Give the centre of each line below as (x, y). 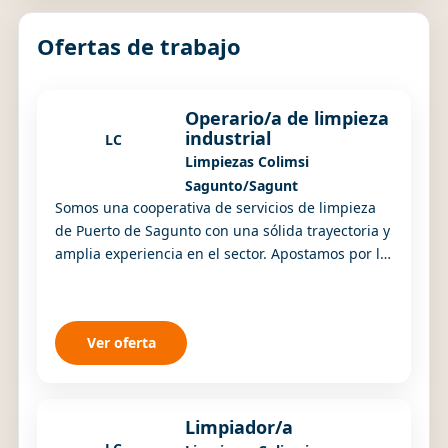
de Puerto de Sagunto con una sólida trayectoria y (222, 230)
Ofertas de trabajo (139, 46)
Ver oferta (121, 343)
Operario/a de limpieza (287, 118)
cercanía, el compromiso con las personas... (201, 276)
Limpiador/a (239, 427)
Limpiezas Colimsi (247, 161)
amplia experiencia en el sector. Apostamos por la (221, 253)
